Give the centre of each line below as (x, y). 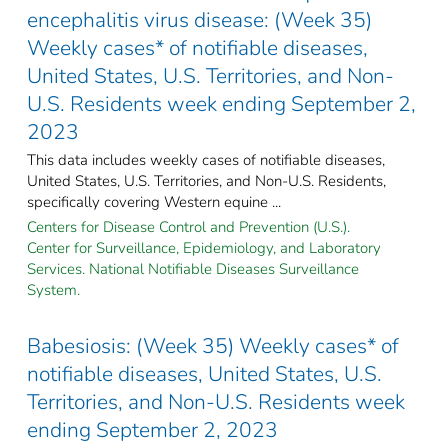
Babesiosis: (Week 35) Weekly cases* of (213, 345)
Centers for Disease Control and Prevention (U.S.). (188, 226)
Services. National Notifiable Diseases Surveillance (193, 268)
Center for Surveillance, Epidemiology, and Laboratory (204, 247)
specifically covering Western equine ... (154, 201)
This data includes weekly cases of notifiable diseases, (206, 159)
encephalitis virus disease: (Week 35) (199, 19)
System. (53, 289)
